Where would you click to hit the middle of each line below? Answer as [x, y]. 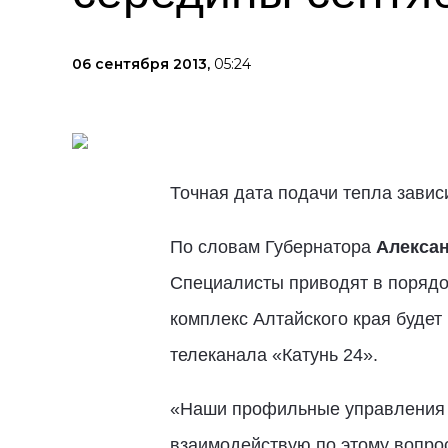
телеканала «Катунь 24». [273, 355]
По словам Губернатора [272, 247]
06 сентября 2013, [143, 64]
